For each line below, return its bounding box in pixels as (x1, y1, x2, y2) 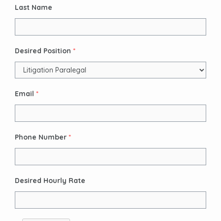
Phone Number (15, 133, 67, 142)
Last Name (15, 3, 52, 12)
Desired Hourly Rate (15, 176, 85, 185)
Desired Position (15, 46, 71, 56)
